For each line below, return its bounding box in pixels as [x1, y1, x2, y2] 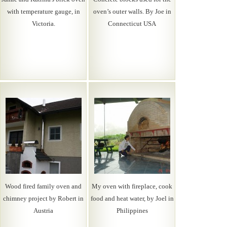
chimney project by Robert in [3, 195, 84, 202]
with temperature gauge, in [7, 8, 80, 15]
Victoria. [31, 20, 55, 27]
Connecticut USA [108, 20, 156, 27]
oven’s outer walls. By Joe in [93, 8, 171, 15]
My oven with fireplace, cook [92, 182, 172, 190]
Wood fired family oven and [5, 182, 82, 190]
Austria [33, 207, 53, 214]
